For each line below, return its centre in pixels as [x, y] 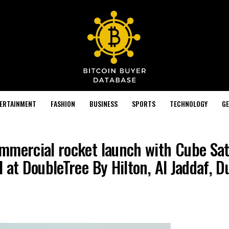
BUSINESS [103, 103]
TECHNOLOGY [188, 103]
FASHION [63, 103]
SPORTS [143, 103]
